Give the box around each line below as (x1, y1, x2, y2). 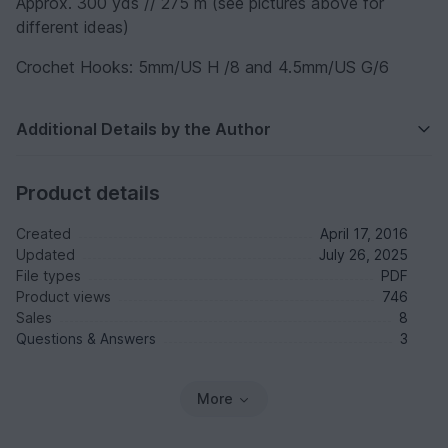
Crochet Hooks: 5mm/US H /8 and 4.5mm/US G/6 (16, 56, 389, 77)
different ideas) (16, 16, 129, 37)
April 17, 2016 (320, 224, 408, 242)
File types (16, 266, 81, 284)
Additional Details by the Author (16, 118, 271, 139)
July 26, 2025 (319, 245, 408, 263)
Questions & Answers (16, 329, 156, 347)
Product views (16, 287, 111, 305)
